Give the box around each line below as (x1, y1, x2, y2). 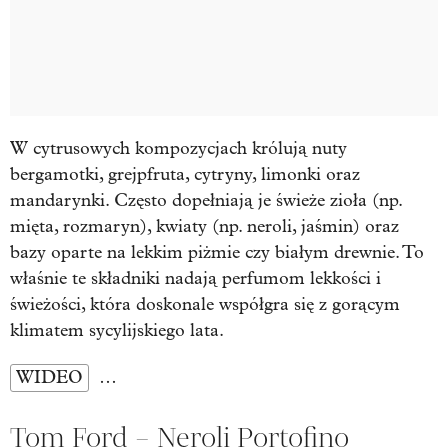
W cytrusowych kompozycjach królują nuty (10, 137, 347, 159)
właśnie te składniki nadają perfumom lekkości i (10, 267, 381, 289)
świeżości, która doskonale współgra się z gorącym (10, 293, 400, 315)
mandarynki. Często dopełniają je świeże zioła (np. (10, 189, 402, 211)
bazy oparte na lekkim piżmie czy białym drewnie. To (10, 241, 424, 263)
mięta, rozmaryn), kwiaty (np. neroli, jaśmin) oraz (10, 215, 399, 237)
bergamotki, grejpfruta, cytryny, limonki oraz (10, 163, 360, 185)
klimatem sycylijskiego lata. (10, 319, 224, 341)
